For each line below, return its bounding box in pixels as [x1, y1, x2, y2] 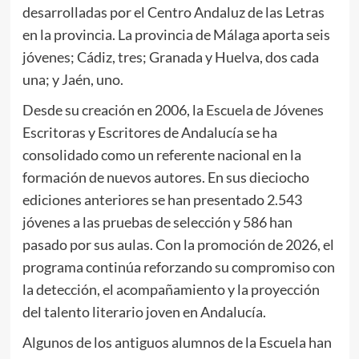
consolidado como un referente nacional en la [22, 146, 301, 164]
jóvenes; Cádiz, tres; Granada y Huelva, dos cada [22, 48, 319, 67]
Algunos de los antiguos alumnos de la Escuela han [22, 333, 332, 352]
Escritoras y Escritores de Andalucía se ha [22, 123, 277, 142]
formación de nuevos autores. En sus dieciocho [22, 168, 309, 187]
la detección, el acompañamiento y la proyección [22, 280, 320, 299]
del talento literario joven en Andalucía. [22, 303, 266, 321]
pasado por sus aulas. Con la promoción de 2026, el [22, 236, 334, 254]
